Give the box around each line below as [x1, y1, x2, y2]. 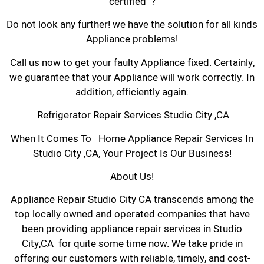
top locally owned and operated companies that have [14, 207, 250, 222]
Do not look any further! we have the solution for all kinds [6, 17, 258, 32]
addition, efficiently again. [75, 84, 189, 100]
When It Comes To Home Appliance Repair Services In [11, 131, 253, 146]
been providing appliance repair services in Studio [22, 222, 242, 237]
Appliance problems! [86, 32, 178, 47]
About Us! [110, 169, 154, 184]
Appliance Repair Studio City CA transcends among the [10, 192, 254, 207]
